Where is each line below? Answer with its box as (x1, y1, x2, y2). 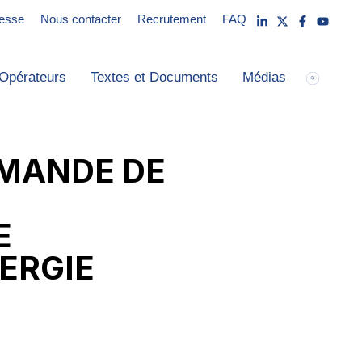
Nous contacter (40, 12, 121, 26)
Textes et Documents (90, 69, 218, 86)
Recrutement (137, 12, 206, 26)
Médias (242, 69, 286, 86)
